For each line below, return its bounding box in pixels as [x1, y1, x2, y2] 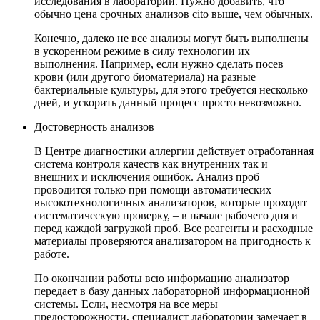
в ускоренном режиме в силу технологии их [34, 45, 250, 58]
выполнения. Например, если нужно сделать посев [34, 58, 284, 71]
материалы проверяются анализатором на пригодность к [34, 235, 311, 248]
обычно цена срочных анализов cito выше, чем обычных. [34, 8, 313, 21]
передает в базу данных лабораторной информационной [34, 285, 310, 298]
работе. [34, 248, 69, 261]
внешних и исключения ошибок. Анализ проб [34, 171, 259, 184]
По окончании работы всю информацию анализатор [34, 272, 289, 285]
